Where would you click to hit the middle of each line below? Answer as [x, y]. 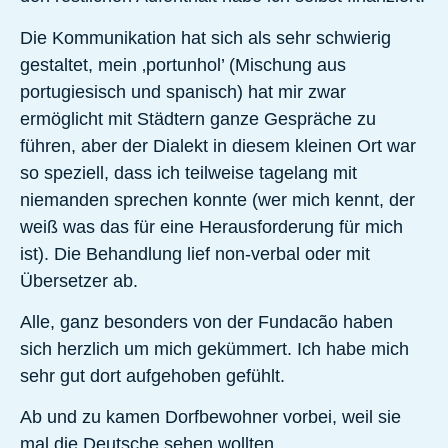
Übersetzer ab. [79, 280]
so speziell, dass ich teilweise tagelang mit [188, 172]
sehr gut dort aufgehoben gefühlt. [152, 375]
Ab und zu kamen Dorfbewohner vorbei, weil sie [210, 417]
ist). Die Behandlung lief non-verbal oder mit [195, 253]
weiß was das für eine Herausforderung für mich [211, 226]
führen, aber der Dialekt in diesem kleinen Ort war [218, 145]
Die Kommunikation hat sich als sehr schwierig [205, 37]
